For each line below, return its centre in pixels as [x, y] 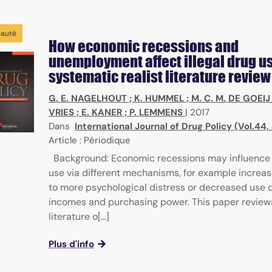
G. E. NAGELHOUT [88, 99]
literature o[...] [79, 217]
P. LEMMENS [156, 113]
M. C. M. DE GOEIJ [231, 99]
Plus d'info [71, 244]
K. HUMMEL [159, 99]
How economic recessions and [144, 46]
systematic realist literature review [160, 77]
